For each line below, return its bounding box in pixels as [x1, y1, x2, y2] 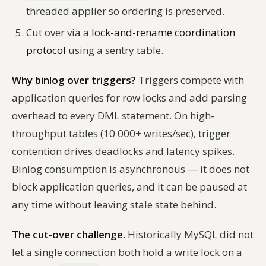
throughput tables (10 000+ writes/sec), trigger [12, 126, 230, 140]
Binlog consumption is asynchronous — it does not [12, 161, 249, 176]
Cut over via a [26, 25, 91, 39]
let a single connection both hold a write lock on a [12, 245, 242, 259]
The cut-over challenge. [12, 227, 125, 241]
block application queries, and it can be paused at [12, 179, 247, 194]
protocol [26, 43, 66, 57]
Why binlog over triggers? [12, 72, 136, 87]
